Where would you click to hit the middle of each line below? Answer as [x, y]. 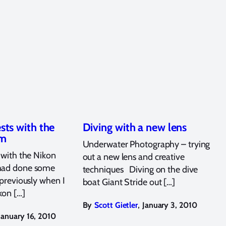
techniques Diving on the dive [140, 170]
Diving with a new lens [135, 128]
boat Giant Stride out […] [129, 182]
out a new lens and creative [133, 157]
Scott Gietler [116, 205]
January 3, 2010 [169, 205]
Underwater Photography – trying [146, 145]
